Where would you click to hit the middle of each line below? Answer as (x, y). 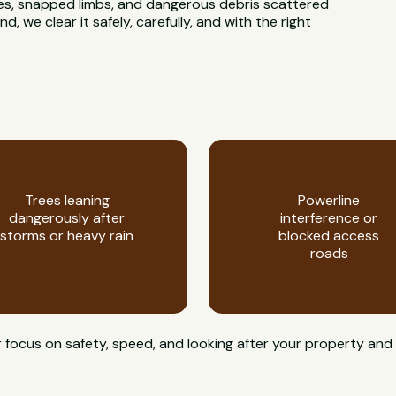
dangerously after (67, 217)
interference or (329, 217)
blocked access (329, 235)
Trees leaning (67, 200)
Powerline (329, 200)
